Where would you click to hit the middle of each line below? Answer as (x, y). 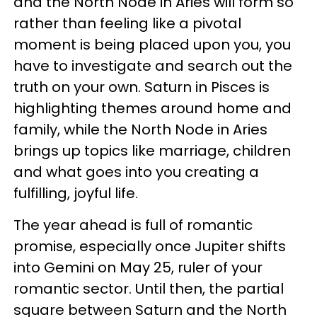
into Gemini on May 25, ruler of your (138, 267)
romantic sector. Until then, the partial (149, 289)
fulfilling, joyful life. (76, 193)
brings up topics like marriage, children (152, 151)
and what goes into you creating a (136, 172)
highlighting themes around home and (152, 108)
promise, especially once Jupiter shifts (150, 246)
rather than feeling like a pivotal (127, 23)
